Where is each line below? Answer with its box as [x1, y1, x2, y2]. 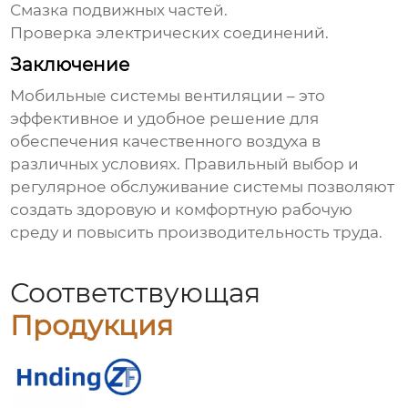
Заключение [10, 54, 130, 76]
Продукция [10, 309, 174, 343]
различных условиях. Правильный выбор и [10, 155, 360, 174]
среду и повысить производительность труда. [10, 223, 383, 242]
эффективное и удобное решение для [10, 109, 320, 128]
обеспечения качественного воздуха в [10, 132, 321, 151]
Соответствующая [10, 276, 261, 311]
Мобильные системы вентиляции [10, 87, 284, 106]
